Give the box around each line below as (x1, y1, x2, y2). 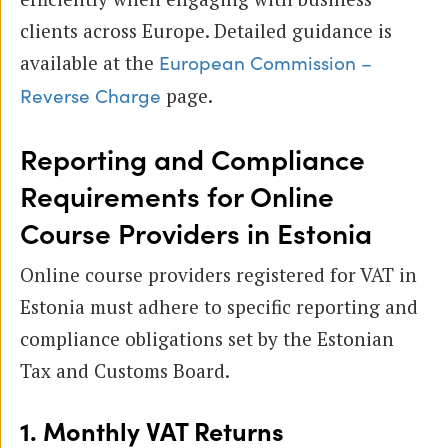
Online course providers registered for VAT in (20, 261, 417, 287)
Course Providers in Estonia (20, 218, 372, 251)
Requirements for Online (20, 181, 334, 214)
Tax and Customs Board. (20, 357, 230, 383)
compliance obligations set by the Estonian (20, 325, 394, 351)
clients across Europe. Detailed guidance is (20, 17, 392, 43)
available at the (20, 49, 159, 75)
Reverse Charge (20, 85, 161, 108)
